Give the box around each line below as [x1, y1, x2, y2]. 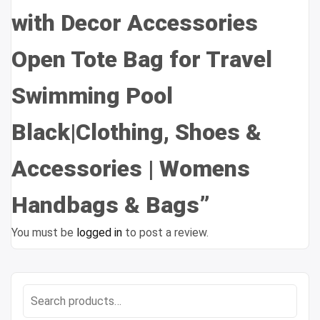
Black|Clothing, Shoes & [11, 119, 261, 146]
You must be [11, 226, 76, 240]
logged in [76, 226, 122, 240]
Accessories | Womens [11, 155, 250, 183]
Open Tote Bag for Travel [11, 46, 272, 74]
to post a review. [122, 226, 209, 240]
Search [22, 286, 57, 300]
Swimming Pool [11, 82, 173, 110]
